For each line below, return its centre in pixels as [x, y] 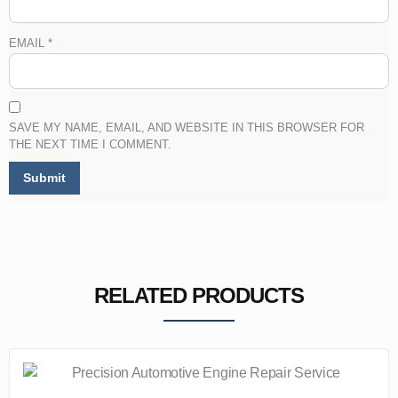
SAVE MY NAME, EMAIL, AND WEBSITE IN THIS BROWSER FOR [187, 127]
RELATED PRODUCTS [199, 295]
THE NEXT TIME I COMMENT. [90, 144]
